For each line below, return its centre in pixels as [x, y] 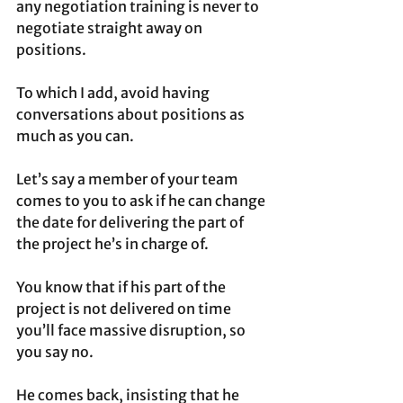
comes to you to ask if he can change [142, 201]
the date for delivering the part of [131, 223]
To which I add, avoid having [114, 93]
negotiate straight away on [111, 28]
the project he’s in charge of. [114, 244]
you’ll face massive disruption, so [132, 331]
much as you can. [75, 136]
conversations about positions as [132, 115]
